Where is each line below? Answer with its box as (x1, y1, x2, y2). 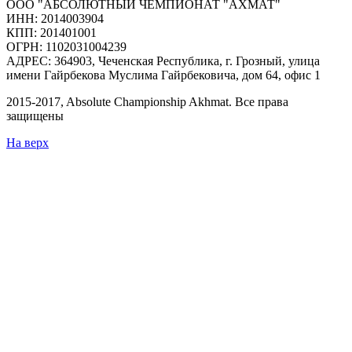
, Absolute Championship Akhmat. (60, 95, 235, 109)
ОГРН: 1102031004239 (6, 40, 126, 54)
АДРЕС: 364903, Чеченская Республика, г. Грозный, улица (6, 54, 320, 68)
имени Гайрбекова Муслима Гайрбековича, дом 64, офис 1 (6, 68, 321, 82)
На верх (6, 136, 49, 150)
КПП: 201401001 (6, 26, 97, 40)
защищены (6, 109, 64, 123)
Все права (235, 95, 288, 109)
